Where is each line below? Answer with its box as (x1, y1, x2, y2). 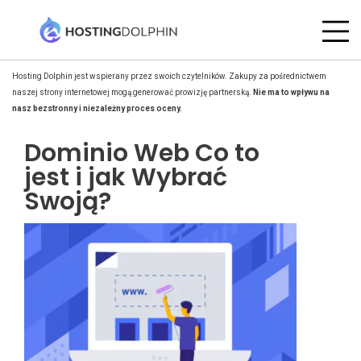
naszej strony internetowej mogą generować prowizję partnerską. (12, 88, 253, 97)
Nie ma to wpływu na (253, 88, 330, 97)
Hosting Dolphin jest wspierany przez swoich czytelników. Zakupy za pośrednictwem (12, 72, 326, 81)
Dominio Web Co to (24, 136, 259, 170)
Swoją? (24, 185, 111, 218)
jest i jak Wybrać (24, 160, 227, 194)
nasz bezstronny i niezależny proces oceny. (12, 104, 182, 113)
